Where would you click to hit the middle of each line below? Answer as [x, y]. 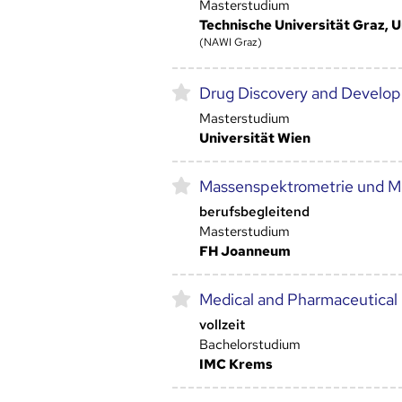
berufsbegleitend [254, 212]
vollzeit [222, 325]
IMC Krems [236, 365]
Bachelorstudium [249, 345]
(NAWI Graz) [230, 43]
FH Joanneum [245, 252]
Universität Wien [254, 139]
